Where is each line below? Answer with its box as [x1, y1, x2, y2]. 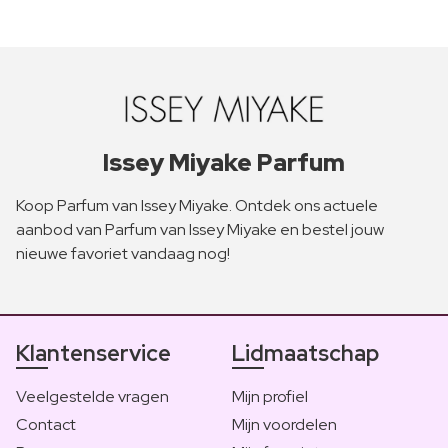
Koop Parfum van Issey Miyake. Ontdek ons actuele [16, 194, 378, 216]
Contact [16, 413, 76, 435]
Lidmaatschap [232, 338, 379, 368]
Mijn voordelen [232, 413, 337, 435]
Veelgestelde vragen [16, 385, 169, 407]
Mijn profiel [232, 385, 308, 407]
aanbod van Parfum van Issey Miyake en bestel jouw [16, 218, 384, 240]
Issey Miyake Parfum [103, 146, 345, 178]
